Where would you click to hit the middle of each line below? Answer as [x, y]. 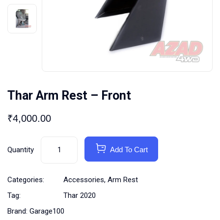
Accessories [84, 180]
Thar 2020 [80, 196]
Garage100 [47, 211]
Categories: [26, 180]
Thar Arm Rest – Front [69, 96]
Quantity [21, 150]
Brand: [18, 211]
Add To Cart [129, 150]
